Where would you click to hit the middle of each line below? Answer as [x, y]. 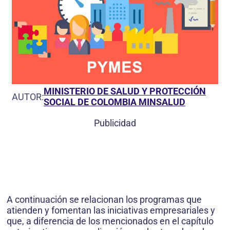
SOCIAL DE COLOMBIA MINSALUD [114, 102]
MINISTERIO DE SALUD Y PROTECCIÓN [125, 91]
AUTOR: [28, 97]
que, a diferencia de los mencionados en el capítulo [110, 221]
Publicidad [115, 123]
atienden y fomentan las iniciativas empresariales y [111, 210]
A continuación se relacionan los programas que [104, 200]
